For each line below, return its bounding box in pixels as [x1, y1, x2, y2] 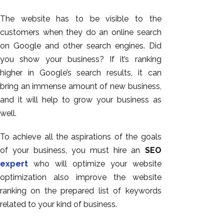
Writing [181, 184, 207, 194]
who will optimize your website [28, 158, 161, 168]
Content [181, 171, 211, 181]
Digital [181, 198, 205, 208]
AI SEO [181, 117, 207, 127]
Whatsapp [181, 144, 220, 154]
